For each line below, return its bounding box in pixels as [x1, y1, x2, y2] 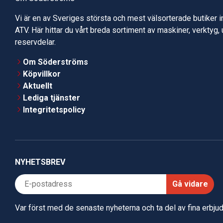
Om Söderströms [23, 57, 88, 67]
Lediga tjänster [23, 93, 80, 103]
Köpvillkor [23, 69, 61, 79]
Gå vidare [172, 179, 208, 189]
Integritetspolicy [23, 105, 85, 115]
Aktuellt [23, 81, 52, 91]
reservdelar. [15, 37, 56, 47]
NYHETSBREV [15, 157, 65, 167]
